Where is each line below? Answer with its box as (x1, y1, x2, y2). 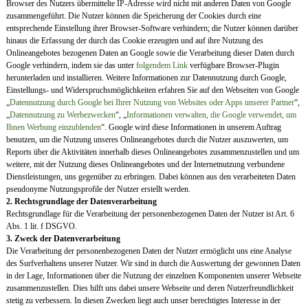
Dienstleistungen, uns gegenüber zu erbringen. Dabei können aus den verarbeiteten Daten (5, 172, 296, 182)
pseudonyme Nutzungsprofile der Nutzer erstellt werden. (5, 184, 190, 195)
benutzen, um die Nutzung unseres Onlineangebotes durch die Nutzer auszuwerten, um (5, 135, 288, 145)
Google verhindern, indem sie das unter (5, 60, 136, 71)
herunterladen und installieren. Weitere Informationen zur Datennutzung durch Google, (5, 73, 287, 83)
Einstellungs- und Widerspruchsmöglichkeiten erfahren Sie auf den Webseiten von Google (5, 85, 299, 96)
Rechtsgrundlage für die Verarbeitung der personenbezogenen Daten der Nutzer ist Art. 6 (5, 209, 294, 219)
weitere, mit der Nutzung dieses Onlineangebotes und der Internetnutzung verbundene (5, 159, 285, 170)
